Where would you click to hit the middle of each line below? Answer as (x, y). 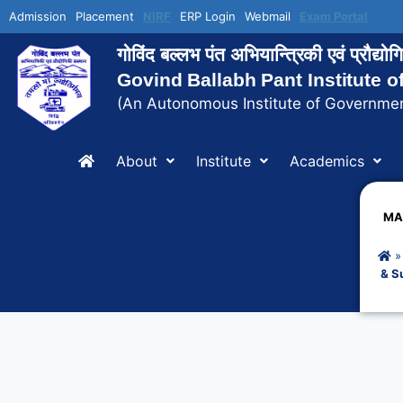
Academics (327, 161)
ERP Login (208, 16)
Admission (38, 16)
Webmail (268, 16)
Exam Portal (334, 16)
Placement (105, 16)
